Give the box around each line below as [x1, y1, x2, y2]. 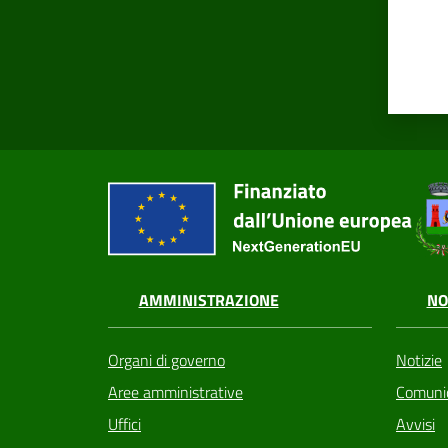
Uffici [108, 412, 141, 437]
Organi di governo [108, 348, 225, 373]
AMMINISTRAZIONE [138, 288, 279, 313]
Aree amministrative [108, 380, 243, 405]
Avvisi [396, 412, 435, 437]
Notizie [396, 348, 442, 373]
